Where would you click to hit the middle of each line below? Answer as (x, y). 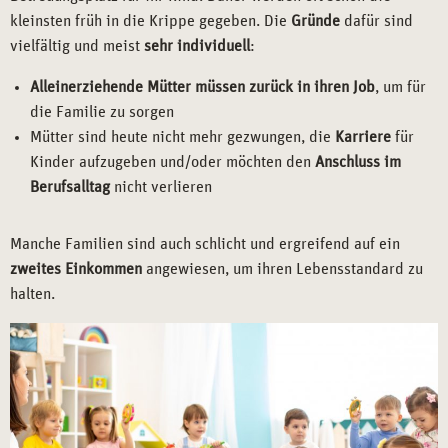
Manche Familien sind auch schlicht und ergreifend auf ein (205, 243)
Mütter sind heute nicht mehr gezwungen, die (182, 136)
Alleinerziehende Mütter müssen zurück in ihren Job (202, 86)
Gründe (315, 20)
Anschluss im (358, 161)
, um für (400, 86)
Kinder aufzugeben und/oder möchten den (172, 161)
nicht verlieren (161, 186)
